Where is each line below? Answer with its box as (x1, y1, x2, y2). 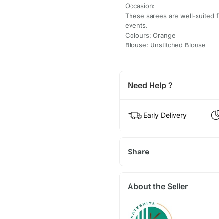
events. (125, 22, 148, 30)
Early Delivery (143, 111, 187, 120)
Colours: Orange (125, 31, 175, 40)
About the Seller (127, 181, 188, 192)
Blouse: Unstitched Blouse (125, 41, 206, 49)
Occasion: (125, 2, 155, 10)
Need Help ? (127, 80, 173, 90)
